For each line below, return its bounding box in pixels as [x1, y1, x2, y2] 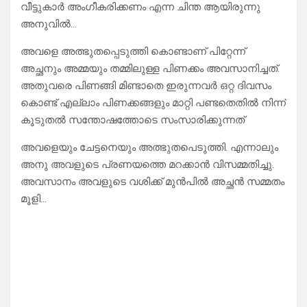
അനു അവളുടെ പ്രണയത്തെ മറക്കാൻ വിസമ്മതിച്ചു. [21, 158, 274, 171]
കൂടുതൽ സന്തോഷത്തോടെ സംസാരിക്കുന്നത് [21, 114, 245, 127]
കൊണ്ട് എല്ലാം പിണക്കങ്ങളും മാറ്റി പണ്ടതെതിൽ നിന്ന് [21, 97, 286, 110]
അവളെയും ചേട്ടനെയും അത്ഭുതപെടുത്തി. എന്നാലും [21, 141, 278, 154]
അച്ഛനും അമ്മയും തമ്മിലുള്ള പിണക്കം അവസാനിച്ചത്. [21, 62, 280, 75]
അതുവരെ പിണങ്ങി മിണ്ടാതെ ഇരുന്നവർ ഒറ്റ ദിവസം [21, 79, 271, 93]
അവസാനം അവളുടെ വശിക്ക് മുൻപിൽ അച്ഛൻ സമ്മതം [21, 175, 284, 188]
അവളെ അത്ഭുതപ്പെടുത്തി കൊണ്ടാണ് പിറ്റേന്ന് [21, 45, 245, 58]
